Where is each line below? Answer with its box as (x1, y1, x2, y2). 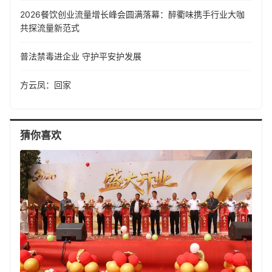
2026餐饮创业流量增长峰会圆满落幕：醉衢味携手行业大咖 (20, 8, 245, 19)
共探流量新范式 (20, 22, 80, 33)
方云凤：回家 (20, 79, 71, 90)
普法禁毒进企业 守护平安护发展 (20, 50, 141, 61)
